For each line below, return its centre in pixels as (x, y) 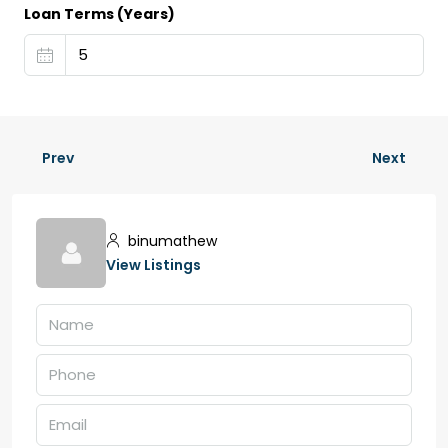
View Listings (153, 265)
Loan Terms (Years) (99, 14)
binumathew (170, 241)
